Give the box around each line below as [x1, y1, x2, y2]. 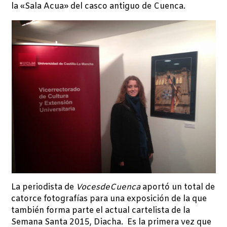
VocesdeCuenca [76, 181, 141, 193]
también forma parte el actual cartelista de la [11, 205, 191, 216]
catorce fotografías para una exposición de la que [11, 193, 207, 204]
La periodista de [11, 181, 77, 193]
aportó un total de [140, 181, 215, 193]
